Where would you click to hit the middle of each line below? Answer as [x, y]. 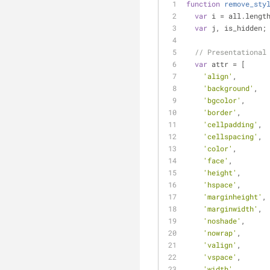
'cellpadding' [231, 124]
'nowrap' [220, 233]
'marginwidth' [231, 209]
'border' [220, 112]
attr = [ [226, 64]
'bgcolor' [222, 100]
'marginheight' [233, 196]
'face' [216, 160]
